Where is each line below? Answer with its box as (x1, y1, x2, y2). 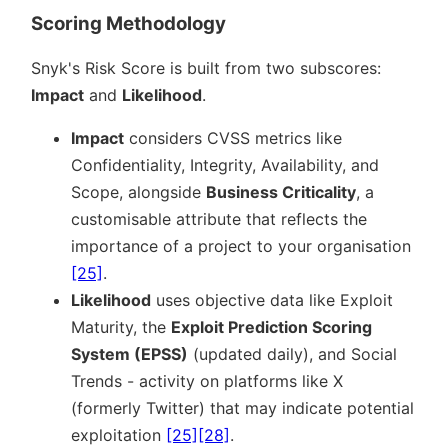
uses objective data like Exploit (151, 289, 393, 310)
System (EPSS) (71, 343, 188, 364)
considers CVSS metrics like (124, 127, 342, 148)
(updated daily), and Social (188, 343, 397, 364)
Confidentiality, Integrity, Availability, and (71, 154, 379, 175)
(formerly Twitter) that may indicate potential (71, 397, 414, 418)
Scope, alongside (71, 181, 206, 202)
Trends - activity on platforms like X (71, 370, 343, 391)
